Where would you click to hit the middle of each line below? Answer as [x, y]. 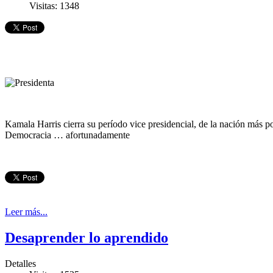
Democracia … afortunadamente [67, 135]
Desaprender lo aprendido [87, 238]
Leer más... [26, 212]
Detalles [20, 264]
